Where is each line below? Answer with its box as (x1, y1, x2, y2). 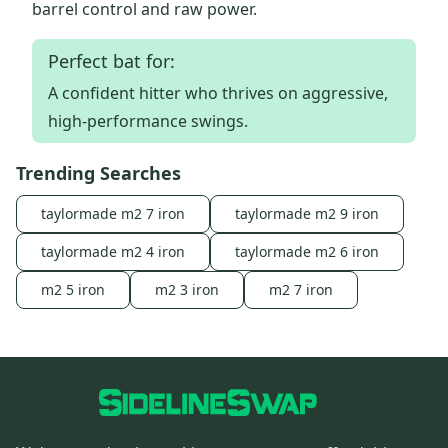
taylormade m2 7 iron (41, 204, 185, 224)
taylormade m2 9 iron (235, 204, 379, 224)
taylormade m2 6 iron (235, 242, 379, 262)
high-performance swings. (48, 110, 248, 133)
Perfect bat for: (48, 49, 175, 74)
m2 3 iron (155, 280, 219, 300)
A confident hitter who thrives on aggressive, (48, 82, 388, 105)
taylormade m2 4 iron (41, 242, 185, 262)
